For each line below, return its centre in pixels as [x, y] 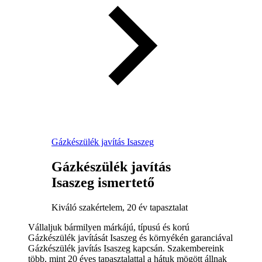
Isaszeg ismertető [103, 182]
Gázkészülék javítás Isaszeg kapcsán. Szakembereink [126, 248]
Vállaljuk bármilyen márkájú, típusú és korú [109, 227]
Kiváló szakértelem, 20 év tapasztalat [120, 207]
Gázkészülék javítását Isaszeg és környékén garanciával [130, 237]
